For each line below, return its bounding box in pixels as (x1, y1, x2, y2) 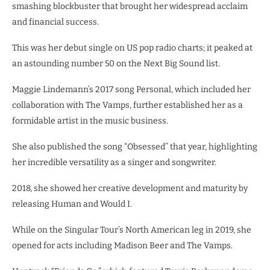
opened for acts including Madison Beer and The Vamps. (12, 240, 233, 251)
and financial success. (12, 17, 99, 27)
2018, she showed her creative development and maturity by (12, 183, 248, 193)
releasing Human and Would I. (12, 199, 132, 209)
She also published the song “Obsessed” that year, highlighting (12, 142, 257, 152)
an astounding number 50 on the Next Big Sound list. (12, 58, 220, 69)
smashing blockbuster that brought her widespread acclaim (12, 1, 248, 11)
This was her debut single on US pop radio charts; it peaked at (12, 43, 253, 53)
